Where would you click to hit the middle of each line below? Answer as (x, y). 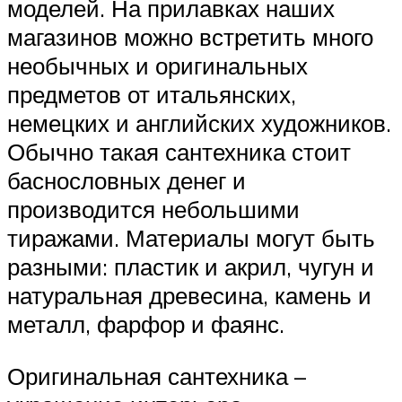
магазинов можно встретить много (190, 37)
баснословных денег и (127, 181)
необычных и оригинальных (157, 66)
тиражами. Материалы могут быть (191, 238)
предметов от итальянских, (152, 95)
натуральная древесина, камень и (189, 296)
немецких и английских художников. (199, 123)
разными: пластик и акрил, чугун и (191, 267)
